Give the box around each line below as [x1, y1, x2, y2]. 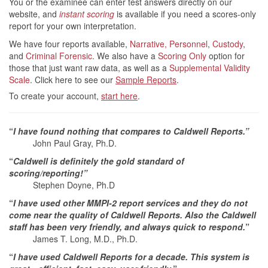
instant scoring [59, 7, 114, 20]
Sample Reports [115, 73, 176, 86]
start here [101, 89, 138, 102]
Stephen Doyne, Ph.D [9, 178, 115, 191]
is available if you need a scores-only [114, 7, 256, 20]
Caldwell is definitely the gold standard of [13, 154, 184, 167]
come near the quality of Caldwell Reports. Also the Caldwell [9, 208, 256, 221]
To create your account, [9, 89, 101, 102]
